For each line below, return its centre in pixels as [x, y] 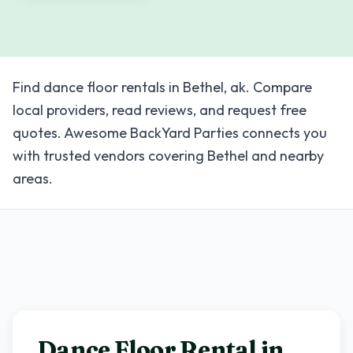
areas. [33, 178]
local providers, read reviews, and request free [160, 110]
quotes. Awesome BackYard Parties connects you [170, 133]
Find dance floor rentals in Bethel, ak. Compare [162, 87]
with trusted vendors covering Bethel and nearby [168, 156]
